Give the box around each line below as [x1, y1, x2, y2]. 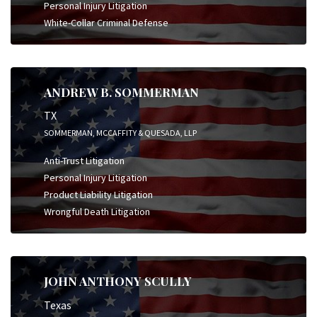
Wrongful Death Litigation [44, 205, 150, 218]
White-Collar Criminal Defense [44, 16, 168, 29]
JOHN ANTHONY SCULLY [44, 273, 192, 289]
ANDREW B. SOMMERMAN [44, 83, 199, 100]
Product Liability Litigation [44, 188, 153, 201]
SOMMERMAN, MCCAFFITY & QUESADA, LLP [44, 127, 197, 138]
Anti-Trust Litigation [44, 154, 125, 167]
